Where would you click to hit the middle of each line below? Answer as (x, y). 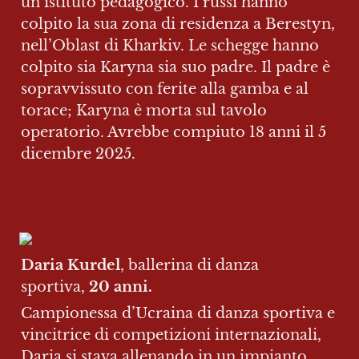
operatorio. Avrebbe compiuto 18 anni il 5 (173, 132)
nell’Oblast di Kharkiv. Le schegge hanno (170, 46)
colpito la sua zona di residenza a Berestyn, (178, 24)
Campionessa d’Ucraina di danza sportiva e (178, 313)
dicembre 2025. (78, 154)
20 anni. (121, 287)
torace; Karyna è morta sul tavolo (144, 111)
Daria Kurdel (71, 265)
